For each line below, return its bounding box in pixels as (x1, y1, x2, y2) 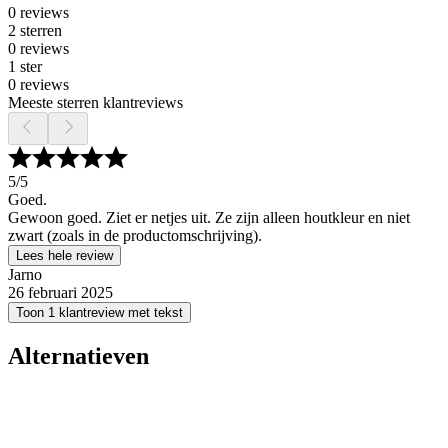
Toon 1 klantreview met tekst (16, 305, 183, 321)
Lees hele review (16, 248, 113, 264)
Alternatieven (8, 343, 149, 370)
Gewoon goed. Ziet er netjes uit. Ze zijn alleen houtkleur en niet (8, 209, 410, 227)
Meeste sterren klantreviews (8, 94, 183, 112)
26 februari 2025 (8, 284, 113, 302)
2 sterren (8, 22, 62, 40)
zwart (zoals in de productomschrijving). (8, 227, 262, 245)
